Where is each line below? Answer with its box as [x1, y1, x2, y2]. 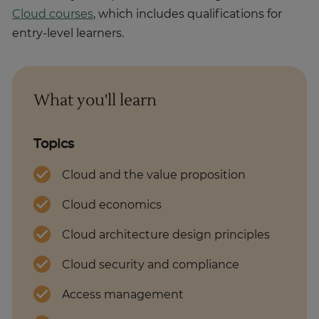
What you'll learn [33, 90, 157, 111]
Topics [33, 138, 75, 152]
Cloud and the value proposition [62, 169, 249, 182]
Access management [62, 289, 187, 301]
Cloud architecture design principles [62, 229, 273, 241]
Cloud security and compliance [62, 259, 243, 271]
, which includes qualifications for [93, 9, 282, 21]
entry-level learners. [12, 28, 127, 40]
